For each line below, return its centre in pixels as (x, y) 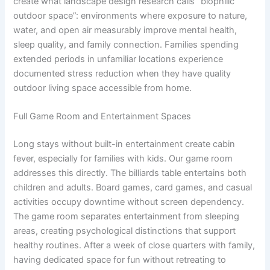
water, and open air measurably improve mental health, (125, 30)
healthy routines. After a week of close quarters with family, (134, 245)
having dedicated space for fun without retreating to (120, 259)
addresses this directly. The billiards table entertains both (130, 173)
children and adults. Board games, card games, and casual (133, 187)
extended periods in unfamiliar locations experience (118, 59)
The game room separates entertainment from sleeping (127, 216)
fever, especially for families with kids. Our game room (123, 158)
